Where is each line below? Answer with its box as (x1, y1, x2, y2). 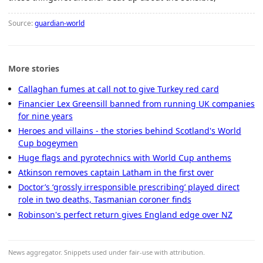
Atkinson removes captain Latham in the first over (18, 167, 214, 178)
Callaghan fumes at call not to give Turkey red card (18, 83, 219, 95)
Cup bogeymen (18, 137, 78, 149)
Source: (8, 18, 35, 28)
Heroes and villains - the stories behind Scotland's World (18, 124, 241, 136)
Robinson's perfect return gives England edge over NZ (18, 208, 232, 220)
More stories (8, 62, 59, 74)
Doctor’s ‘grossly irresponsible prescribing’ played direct (18, 181, 240, 193)
